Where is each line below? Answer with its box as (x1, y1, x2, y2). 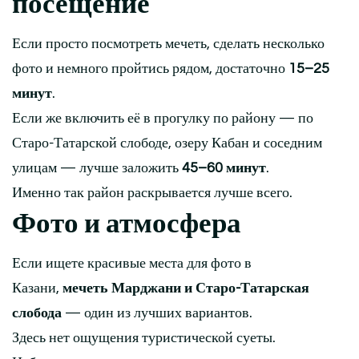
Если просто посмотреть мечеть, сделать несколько (12, 36, 325, 52)
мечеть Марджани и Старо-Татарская (63, 280, 309, 296)
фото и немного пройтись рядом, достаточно (12, 61, 288, 77)
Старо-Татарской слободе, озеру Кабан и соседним (12, 135, 322, 151)
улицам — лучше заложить (12, 160, 182, 176)
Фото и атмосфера (12, 208, 241, 240)
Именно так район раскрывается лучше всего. (12, 185, 292, 201)
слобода (12, 305, 62, 321)
